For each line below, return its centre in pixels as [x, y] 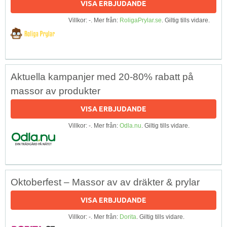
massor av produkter [55, 91]
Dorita [128, 217]
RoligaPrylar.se [141, 20]
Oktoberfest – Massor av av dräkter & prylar [105, 182]
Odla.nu [130, 125]
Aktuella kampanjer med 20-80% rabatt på [102, 77]
